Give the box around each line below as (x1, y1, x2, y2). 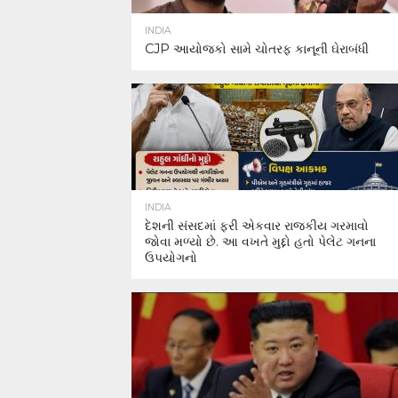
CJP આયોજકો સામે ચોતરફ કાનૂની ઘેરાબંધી (145, 41, 369, 57)
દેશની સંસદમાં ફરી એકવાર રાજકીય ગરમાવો (145, 218, 369, 234)
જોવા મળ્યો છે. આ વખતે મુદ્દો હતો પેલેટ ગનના (145, 234, 376, 250)
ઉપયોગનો (145, 250, 197, 266)
